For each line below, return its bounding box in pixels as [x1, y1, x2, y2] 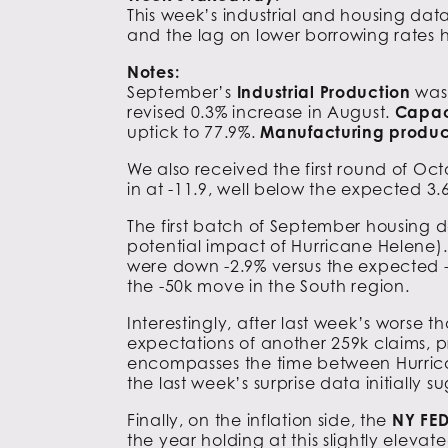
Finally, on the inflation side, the [127, 409, 392, 430]
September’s [127, 81, 237, 102]
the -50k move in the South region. [127, 275, 410, 296]
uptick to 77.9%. [127, 121, 261, 142]
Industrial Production [236, 81, 411, 102]
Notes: [127, 61, 180, 82]
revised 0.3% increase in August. [127, 101, 395, 122]
